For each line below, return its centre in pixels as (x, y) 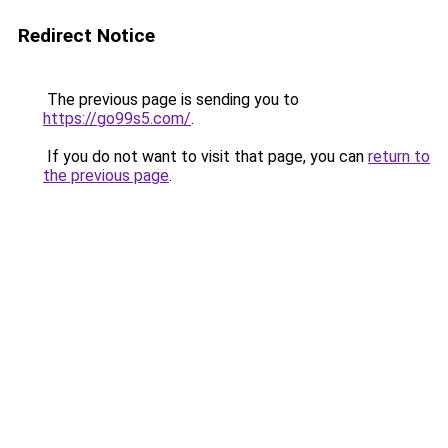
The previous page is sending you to (171, 99)
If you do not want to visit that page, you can (205, 156)
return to (399, 156)
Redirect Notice (86, 35)
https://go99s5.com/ (117, 118)
